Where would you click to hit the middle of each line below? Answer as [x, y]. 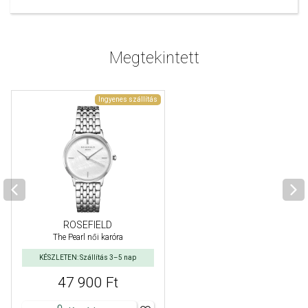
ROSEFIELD [88, 225]
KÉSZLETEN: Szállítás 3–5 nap [88, 258]
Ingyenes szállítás [128, 99]
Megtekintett [154, 57]
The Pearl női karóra [88, 238]
